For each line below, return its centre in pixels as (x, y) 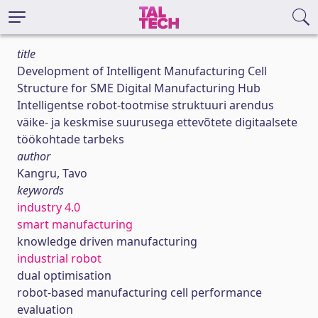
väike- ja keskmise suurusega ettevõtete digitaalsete (157, 122)
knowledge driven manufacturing (107, 241)
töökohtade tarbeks (71, 139)
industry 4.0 (49, 207)
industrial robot (59, 258)
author (34, 156)
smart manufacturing (75, 224)
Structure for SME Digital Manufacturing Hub (139, 88)
